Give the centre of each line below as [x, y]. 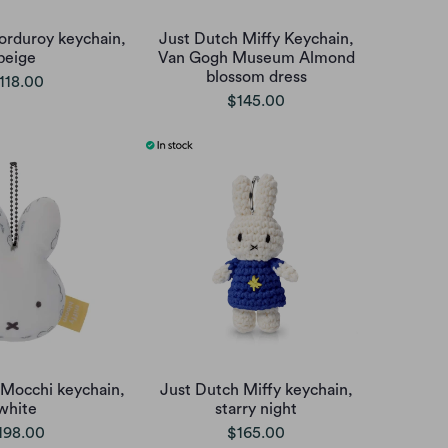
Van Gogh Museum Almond [256, 57]
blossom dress [256, 76]
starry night [256, 408]
